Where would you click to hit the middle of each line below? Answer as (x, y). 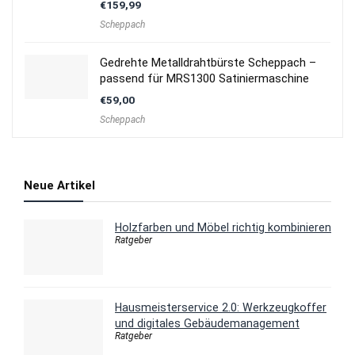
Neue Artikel (59, 185)
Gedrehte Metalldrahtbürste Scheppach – (208, 62)
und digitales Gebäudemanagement (207, 323)
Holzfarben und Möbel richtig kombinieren (223, 227)
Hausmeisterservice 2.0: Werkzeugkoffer (221, 307)
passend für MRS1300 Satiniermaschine (204, 78)
